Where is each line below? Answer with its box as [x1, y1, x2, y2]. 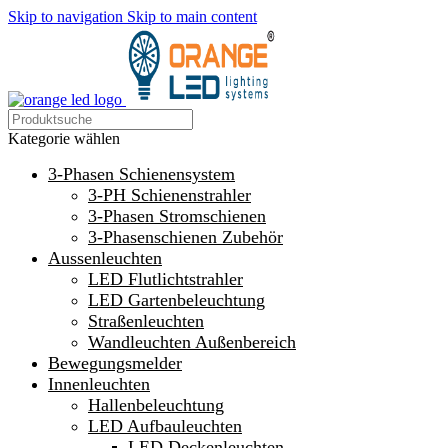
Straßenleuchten [88, 311, 204, 331]
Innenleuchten [48, 374, 150, 394]
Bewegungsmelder [48, 353, 182, 373]
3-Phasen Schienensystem [48, 164, 235, 184]
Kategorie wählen [8, 130, 120, 147]
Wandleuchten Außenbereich [88, 332, 296, 352]
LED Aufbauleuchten [88, 416, 242, 436]
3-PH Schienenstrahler [88, 185, 251, 205]
